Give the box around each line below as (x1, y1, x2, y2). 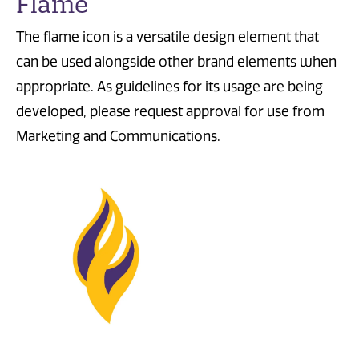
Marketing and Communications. (16, 127, 220, 144)
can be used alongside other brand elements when (16, 53, 337, 70)
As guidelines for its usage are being (97, 78, 323, 95)
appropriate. (16, 78, 97, 95)
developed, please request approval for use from (16, 103, 325, 119)
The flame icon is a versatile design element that (16, 28, 319, 45)
